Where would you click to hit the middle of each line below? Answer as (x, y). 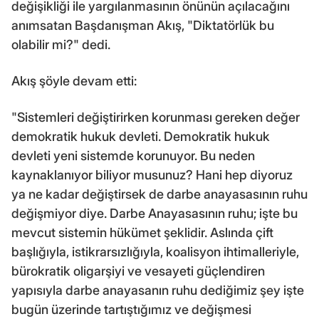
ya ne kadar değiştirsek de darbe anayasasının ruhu (159, 194)
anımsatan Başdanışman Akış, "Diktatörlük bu (143, 25)
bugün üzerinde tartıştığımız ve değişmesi (131, 309)
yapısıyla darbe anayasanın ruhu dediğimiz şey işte (158, 290)
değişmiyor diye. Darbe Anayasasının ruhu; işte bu (155, 213)
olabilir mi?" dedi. (61, 44)
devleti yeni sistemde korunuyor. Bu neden (133, 155)
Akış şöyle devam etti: (74, 80)
